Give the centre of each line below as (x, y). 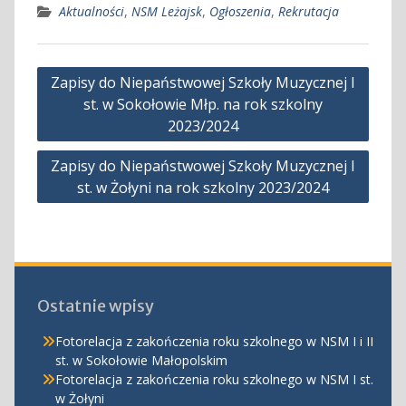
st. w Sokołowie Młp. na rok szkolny (203, 104)
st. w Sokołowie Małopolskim (141, 360)
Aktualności (91, 11)
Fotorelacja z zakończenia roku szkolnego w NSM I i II (214, 341)
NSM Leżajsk (166, 11)
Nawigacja (82, 70)
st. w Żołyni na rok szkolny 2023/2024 (203, 187)
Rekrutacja (308, 11)
